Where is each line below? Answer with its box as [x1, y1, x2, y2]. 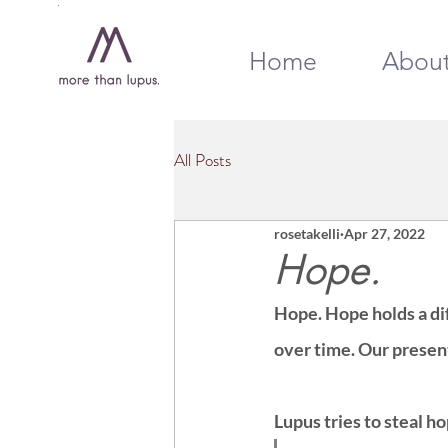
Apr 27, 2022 [344, 224, 425, 242]
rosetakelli [274, 224, 340, 242]
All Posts [174, 147, 231, 172]
